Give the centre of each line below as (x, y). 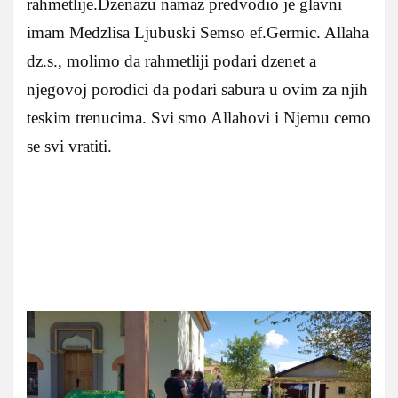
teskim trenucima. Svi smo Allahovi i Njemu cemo (199, 117)
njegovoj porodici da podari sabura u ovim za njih (197, 89)
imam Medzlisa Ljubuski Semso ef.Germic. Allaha (198, 32)
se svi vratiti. (69, 146)
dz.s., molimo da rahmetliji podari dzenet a (171, 60)
